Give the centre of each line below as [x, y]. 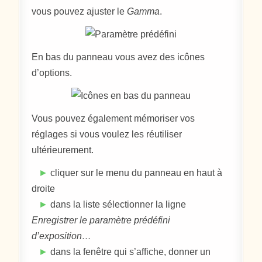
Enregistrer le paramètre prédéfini [101, 220]
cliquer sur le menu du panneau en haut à [135, 173]
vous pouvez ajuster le [80, 11]
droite [44, 188]
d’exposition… [62, 236]
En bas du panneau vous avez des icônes [118, 57]
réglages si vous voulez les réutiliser [107, 134]
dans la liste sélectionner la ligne [117, 204]
